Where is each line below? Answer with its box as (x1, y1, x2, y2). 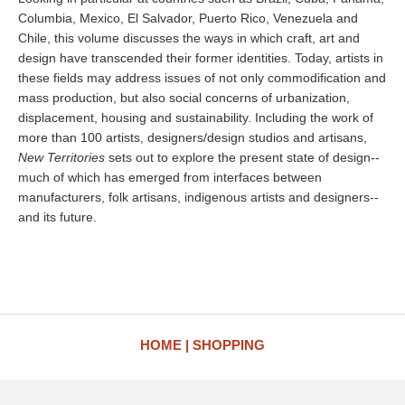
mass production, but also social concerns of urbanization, (18, 90, 350, 105)
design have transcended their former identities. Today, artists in (18, 51, 383, 65)
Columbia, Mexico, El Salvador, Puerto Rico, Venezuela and (18, 11, 358, 25)
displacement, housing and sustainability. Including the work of (18, 110, 373, 125)
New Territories (18, 150, 105, 165)
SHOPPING (193, 337, 265, 353)
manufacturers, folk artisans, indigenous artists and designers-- (18, 190, 379, 204)
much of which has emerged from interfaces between (18, 170, 322, 184)
